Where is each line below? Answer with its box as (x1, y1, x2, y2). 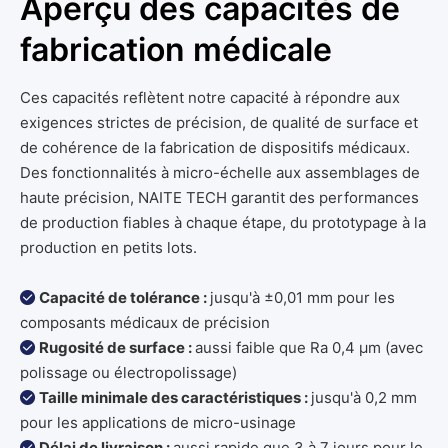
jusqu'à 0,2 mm (311, 388, 417, 408)
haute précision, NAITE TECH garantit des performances (20, 188, 419, 208)
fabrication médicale (20, 30, 332, 70)
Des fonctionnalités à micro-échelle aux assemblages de (20, 163, 420, 183)
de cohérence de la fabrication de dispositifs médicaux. (20, 138, 410, 158)
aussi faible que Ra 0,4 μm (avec (195, 338, 423, 358)
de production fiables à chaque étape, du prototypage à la (20, 213, 426, 233)
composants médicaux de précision (20, 313, 270, 333)
